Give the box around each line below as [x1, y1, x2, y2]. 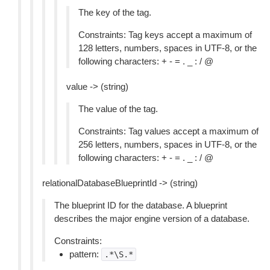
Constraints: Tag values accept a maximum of [78, 126, 259, 136]
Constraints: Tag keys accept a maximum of [78, 30, 252, 40]
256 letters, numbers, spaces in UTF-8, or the [78, 139, 257, 149]
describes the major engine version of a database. [54, 213, 250, 224]
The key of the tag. [78, 7, 151, 17]
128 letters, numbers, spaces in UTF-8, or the [78, 43, 257, 53]
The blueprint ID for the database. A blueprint [54, 200, 227, 210]
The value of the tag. [78, 104, 158, 114]
